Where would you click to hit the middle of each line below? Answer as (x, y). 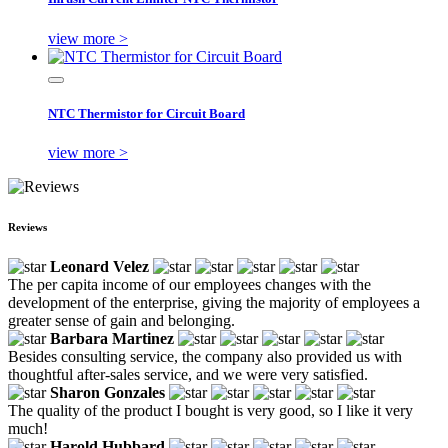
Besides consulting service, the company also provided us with (205, 356)
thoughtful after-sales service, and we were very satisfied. (188, 374)
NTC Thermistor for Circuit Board (146, 113)
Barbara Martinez (112, 338)
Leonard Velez (99, 266)
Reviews (27, 226)
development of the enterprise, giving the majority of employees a (214, 302)
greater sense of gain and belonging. (121, 320)
